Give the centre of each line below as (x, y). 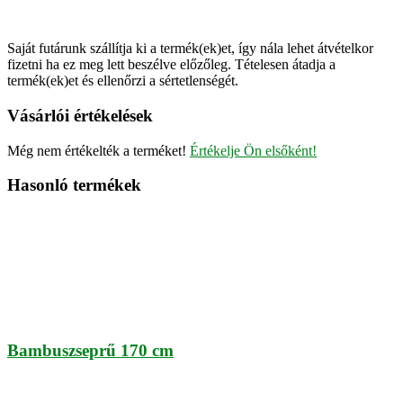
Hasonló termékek (74, 185)
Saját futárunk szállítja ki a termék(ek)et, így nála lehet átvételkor (190, 49)
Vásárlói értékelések (80, 115)
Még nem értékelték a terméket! (99, 150)
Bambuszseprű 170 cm (90, 350)
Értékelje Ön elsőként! (253, 150)
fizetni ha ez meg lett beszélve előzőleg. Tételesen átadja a (171, 65)
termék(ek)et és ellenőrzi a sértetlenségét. (123, 81)
